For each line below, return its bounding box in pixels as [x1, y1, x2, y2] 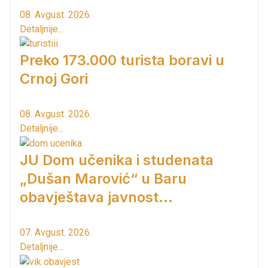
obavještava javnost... [20, 188, 173, 206]
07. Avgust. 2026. [20, 227, 92, 239]
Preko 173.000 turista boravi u [20, 51, 224, 69]
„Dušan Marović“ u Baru [20, 170, 187, 188]
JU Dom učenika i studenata [20, 151, 214, 169]
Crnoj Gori [20, 70, 88, 88]
